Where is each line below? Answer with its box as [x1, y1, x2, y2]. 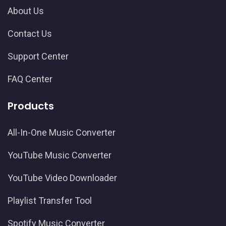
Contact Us [8, 28, 52, 39]
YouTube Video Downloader [8, 173, 117, 184]
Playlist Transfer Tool [8, 195, 92, 206]
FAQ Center [8, 74, 52, 85]
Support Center [8, 51, 69, 62]
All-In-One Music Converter [8, 127, 116, 138]
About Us [8, 6, 44, 17]
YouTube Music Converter [8, 150, 111, 161]
